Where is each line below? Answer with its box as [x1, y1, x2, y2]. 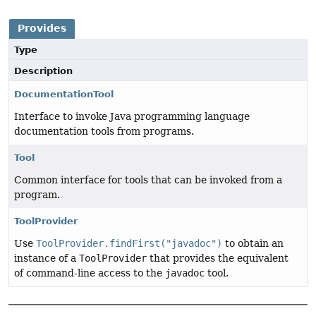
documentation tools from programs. [14, 125, 194, 137]
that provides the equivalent [147, 252, 288, 264]
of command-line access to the [14, 267, 165, 279]
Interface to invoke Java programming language [14, 110, 250, 122]
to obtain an [222, 237, 284, 249]
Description [14, 65, 73, 76]
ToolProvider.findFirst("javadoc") [36, 237, 222, 249]
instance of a [14, 252, 79, 264]
